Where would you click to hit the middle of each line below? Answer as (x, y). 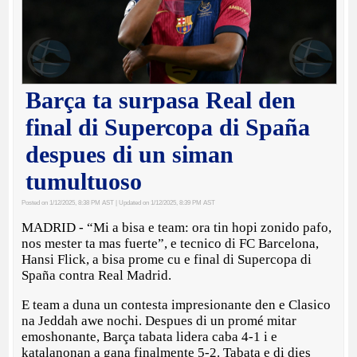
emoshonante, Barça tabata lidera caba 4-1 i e (150, 337)
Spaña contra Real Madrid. (97, 276)
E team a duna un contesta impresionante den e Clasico (177, 305)
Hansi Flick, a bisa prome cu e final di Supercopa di (167, 260)
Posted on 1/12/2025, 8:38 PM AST (68, 203)
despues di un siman (130, 155)
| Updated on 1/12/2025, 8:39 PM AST (165, 203)
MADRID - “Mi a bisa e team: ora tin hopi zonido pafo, (177, 228)
